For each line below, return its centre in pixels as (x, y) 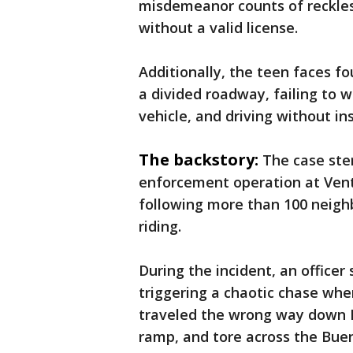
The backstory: (199, 160)
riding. (162, 226)
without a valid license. (220, 28)
